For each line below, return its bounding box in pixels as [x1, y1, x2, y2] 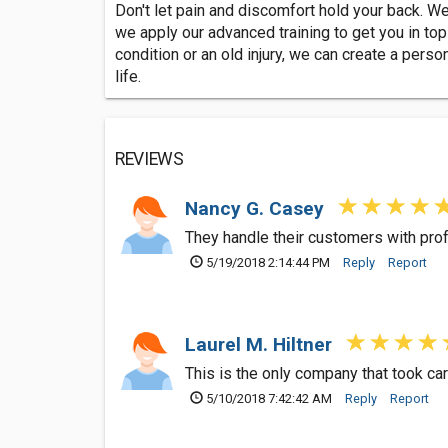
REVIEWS [115, 149, 184, 169]
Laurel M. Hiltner [185, 333, 337, 356]
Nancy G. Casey [185, 197, 329, 220]
